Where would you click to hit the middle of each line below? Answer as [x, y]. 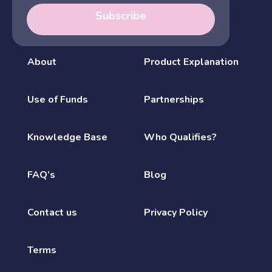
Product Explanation [191, 62]
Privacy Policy [175, 212]
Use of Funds [58, 99]
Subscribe [121, 15]
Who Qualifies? [180, 137]
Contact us [52, 212]
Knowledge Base [67, 137]
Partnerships [174, 99]
